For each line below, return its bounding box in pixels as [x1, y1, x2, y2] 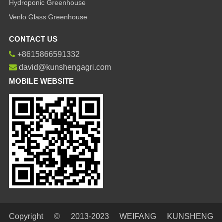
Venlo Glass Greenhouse [9, 13, 87, 21]
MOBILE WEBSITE [9, 77, 74, 86]
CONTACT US [9, 35, 57, 44]
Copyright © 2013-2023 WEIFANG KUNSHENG [9, 212, 213, 221]
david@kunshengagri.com [19, 63, 111, 72]
